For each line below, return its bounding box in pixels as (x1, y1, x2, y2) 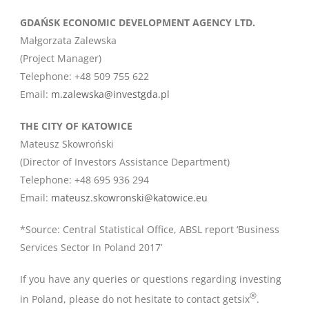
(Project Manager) (20, 52, 101, 65)
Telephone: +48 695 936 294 (20, 173, 149, 186)
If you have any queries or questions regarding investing (20, 272, 281, 286)
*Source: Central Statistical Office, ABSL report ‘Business (20, 223, 279, 236)
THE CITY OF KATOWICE (20, 119, 132, 132)
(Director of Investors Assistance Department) (20, 155, 230, 168)
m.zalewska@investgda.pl (51, 88, 170, 101)
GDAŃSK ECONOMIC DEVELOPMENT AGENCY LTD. (20, 16, 255, 29)
